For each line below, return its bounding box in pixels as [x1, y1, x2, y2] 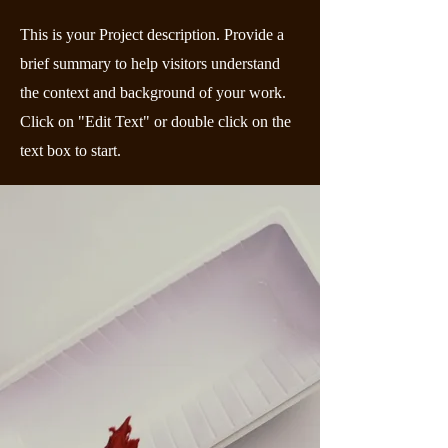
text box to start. [20, 142, 121, 159]
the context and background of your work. [20, 84, 286, 101]
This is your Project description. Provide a [20, 26, 284, 43]
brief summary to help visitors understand [20, 55, 280, 72]
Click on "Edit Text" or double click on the [20, 113, 291, 130]
